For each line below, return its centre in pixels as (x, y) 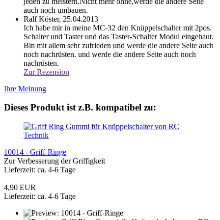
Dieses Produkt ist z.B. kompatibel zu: (80, 108)
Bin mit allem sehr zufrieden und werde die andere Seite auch (119, 45)
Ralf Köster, (43, 19)
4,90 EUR (20, 188)
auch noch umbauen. (56, 10)
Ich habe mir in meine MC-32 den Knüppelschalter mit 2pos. (118, 27)
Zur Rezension (46, 72)
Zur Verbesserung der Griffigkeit (55, 161)
